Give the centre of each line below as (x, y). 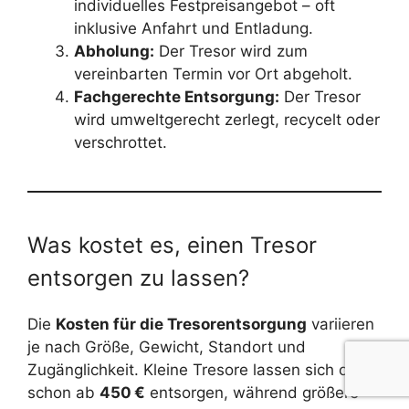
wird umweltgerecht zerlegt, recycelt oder (227, 120)
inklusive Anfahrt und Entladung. (194, 29)
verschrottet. (121, 143)
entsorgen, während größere (252, 393)
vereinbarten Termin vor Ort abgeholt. (213, 74)
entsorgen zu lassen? (138, 278)
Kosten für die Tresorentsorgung (181, 325)
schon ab (63, 393)
